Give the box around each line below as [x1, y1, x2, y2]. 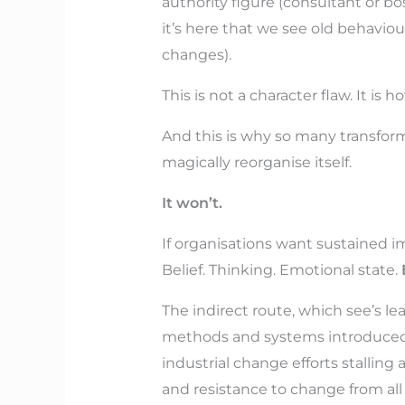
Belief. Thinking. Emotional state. [161, 261, 401, 279]
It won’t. [161, 194, 222, 212]
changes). [161, 46, 231, 64]
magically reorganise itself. [161, 154, 352, 172]
